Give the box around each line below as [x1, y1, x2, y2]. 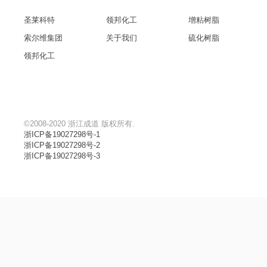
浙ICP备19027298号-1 [24, 130, 100, 139]
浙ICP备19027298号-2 [24, 141, 100, 150]
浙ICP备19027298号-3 [24, 151, 100, 161]
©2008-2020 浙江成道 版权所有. [24, 119, 135, 129]
